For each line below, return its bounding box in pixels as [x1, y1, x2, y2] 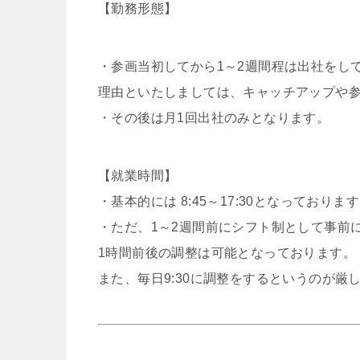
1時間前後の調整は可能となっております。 [98, 246, 356, 260]
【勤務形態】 [98, 2, 178, 15]
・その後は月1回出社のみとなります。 [98, 111, 330, 125]
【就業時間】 [98, 169, 178, 182]
